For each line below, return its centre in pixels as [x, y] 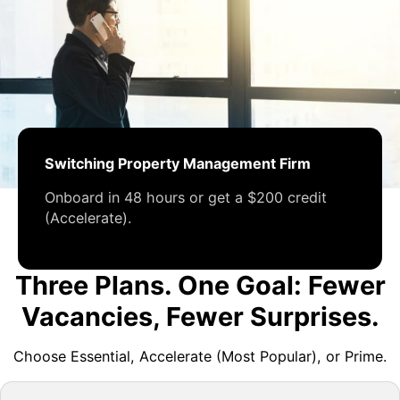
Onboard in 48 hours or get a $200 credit [186, 197]
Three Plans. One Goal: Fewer [200, 285]
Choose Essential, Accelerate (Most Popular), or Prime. [200, 357]
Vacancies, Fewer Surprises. [200, 316]
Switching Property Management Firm [178, 163]
